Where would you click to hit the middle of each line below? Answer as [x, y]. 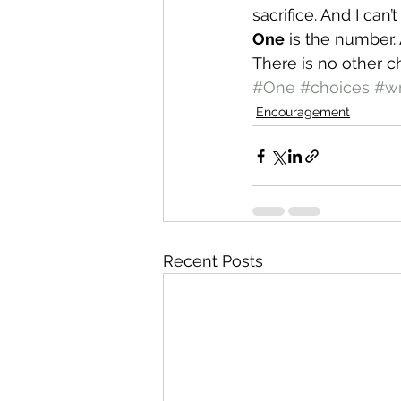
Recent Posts [213, 261]
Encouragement [303, 112]
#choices [335, 87]
